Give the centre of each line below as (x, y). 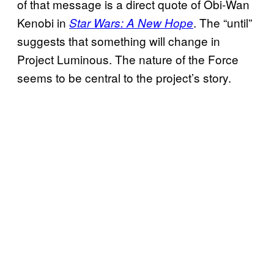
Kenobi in (43, 23)
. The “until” (223, 23)
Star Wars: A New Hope (131, 23)
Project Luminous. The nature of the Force (128, 59)
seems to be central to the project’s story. (124, 78)
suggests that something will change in (119, 41)
